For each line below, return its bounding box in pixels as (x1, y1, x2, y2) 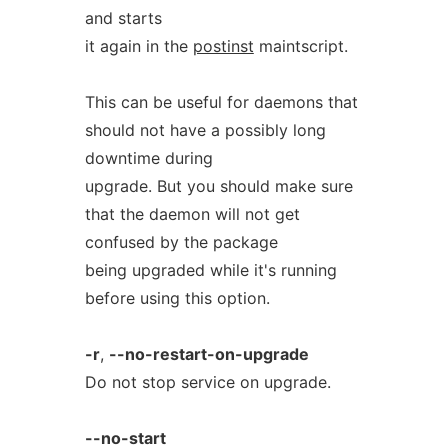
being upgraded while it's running (84, 260, 337, 280)
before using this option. (84, 288, 270, 308)
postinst (192, 36, 254, 56)
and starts (84, 8, 162, 28)
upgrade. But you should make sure (84, 176, 353, 196)
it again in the (84, 36, 193, 56)
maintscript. (253, 36, 348, 56)
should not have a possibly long (84, 120, 326, 140)
